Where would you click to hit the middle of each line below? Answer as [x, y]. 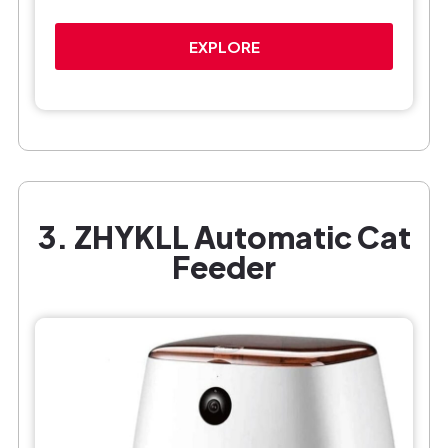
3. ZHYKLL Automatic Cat [224, 237]
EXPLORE [224, 47]
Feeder [224, 267]
